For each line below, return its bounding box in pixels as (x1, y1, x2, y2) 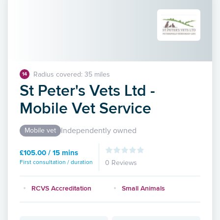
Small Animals (122, 183, 165, 193)
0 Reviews (105, 158, 137, 167)
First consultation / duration (20, 158, 93, 166)
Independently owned (61, 125, 137, 136)
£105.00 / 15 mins (20, 148, 78, 157)
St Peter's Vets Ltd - (20, 78, 155, 102)
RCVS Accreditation (31, 183, 91, 193)
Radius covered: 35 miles (33, 70, 110, 79)
